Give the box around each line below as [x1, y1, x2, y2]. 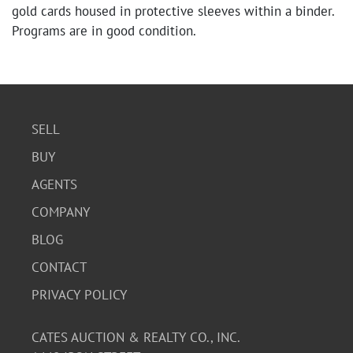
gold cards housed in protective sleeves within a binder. [12, 2, 334, 20]
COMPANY [32, 203, 90, 221]
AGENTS [32, 176, 77, 193]
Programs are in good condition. [12, 22, 196, 39]
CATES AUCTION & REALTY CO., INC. [32, 329, 240, 346]
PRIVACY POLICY [32, 286, 127, 303]
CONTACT [32, 258, 87, 276]
